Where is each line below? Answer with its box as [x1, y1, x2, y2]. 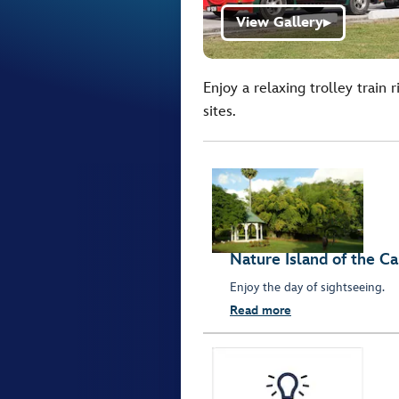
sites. [203, 102, 236, 120]
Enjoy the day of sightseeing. [230, 280, 385, 296]
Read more [230, 303, 291, 319]
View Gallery [236, 14, 323, 31]
